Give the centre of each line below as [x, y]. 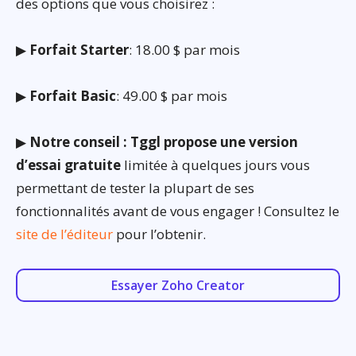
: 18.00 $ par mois [184, 49]
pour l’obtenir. [159, 234]
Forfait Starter [79, 49]
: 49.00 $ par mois [172, 95]
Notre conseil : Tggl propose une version [164, 141]
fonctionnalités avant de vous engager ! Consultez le [178, 211]
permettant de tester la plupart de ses [135, 188]
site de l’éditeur [64, 234]
